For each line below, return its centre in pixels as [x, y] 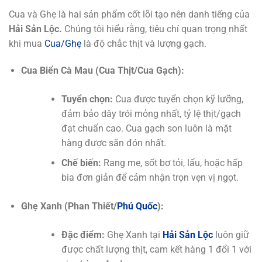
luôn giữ [231, 235]
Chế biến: [81, 163]
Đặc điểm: [83, 235]
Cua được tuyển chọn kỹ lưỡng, [178, 99]
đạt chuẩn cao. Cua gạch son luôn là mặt [146, 128]
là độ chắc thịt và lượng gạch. [144, 43]
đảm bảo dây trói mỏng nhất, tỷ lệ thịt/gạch [151, 113]
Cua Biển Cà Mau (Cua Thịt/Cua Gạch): [102, 70]
